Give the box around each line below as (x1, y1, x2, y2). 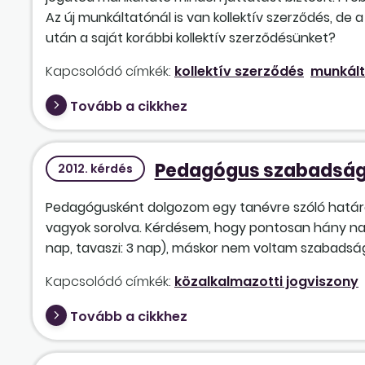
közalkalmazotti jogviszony (174, 271, 358, 291)
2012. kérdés (57, 160, 133, 177)
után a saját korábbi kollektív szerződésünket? (46, 29, 336, 48)
